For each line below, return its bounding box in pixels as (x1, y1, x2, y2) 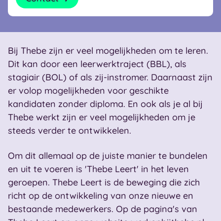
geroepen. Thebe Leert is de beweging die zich (8, 177, 200, 188)
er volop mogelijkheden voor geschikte (8, 85, 169, 96)
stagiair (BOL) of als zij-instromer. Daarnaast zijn (8, 72, 213, 83)
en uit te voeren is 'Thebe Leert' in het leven (8, 163, 189, 175)
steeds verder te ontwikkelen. (8, 125, 134, 136)
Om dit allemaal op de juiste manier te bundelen (8, 150, 208, 161)
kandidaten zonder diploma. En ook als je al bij (8, 98, 203, 110)
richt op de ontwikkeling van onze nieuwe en (8, 190, 193, 201)
